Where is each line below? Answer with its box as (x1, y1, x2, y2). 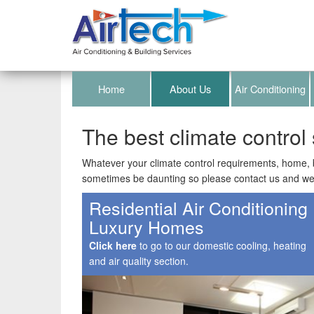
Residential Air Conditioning (89, 195, 308, 220)
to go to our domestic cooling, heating (137, 238, 306, 252)
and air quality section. (89, 254, 189, 268)
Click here (89, 238, 137, 252)
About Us (170, 81, 212, 96)
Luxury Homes (89, 214, 204, 239)
